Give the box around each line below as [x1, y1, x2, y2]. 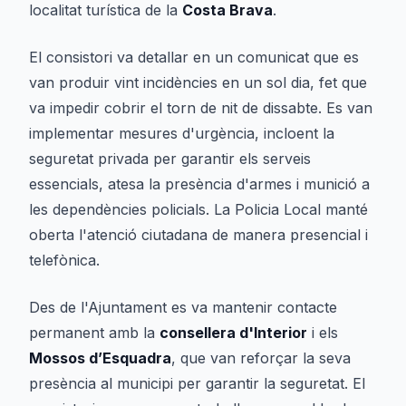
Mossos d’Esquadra [29, 349, 171, 367]
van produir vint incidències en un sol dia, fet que [29, 73, 367, 92]
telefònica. [29, 251, 100, 269]
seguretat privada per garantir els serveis [29, 150, 311, 168]
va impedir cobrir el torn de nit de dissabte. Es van [29, 99, 372, 117]
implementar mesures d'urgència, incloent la [29, 124, 334, 142]
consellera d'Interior [159, 324, 307, 342]
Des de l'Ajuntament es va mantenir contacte [29, 298, 337, 316]
